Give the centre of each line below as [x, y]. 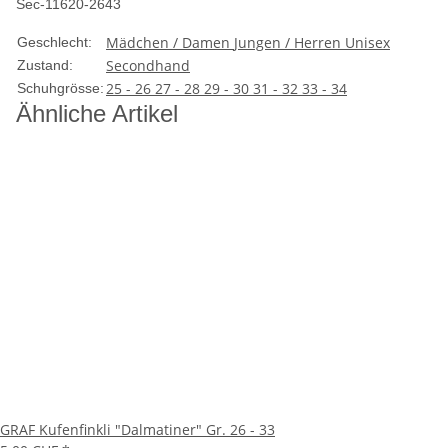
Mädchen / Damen [170, 42]
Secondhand [148, 65]
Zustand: [45, 65]
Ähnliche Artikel [97, 113]
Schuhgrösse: [60, 88]
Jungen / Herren [289, 42]
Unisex [367, 42]
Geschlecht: [54, 42]
